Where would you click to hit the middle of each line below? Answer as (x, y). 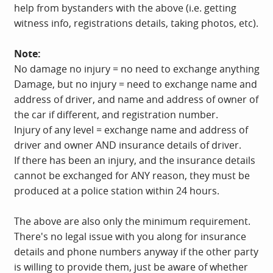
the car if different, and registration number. (116, 114)
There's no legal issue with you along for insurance (130, 236)
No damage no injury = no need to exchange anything (137, 69)
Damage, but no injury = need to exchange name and (136, 84)
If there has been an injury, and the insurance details (135, 160)
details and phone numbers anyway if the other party (136, 251)
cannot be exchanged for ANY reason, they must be (132, 175)
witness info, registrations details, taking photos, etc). (136, 23)
